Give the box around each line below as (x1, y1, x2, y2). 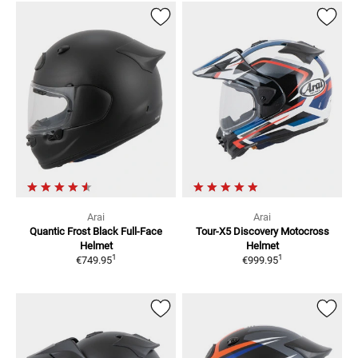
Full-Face (121, 225, 162, 238)
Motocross (280, 225, 329, 238)
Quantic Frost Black (30, 225, 118, 238)
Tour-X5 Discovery (195, 225, 278, 238)
